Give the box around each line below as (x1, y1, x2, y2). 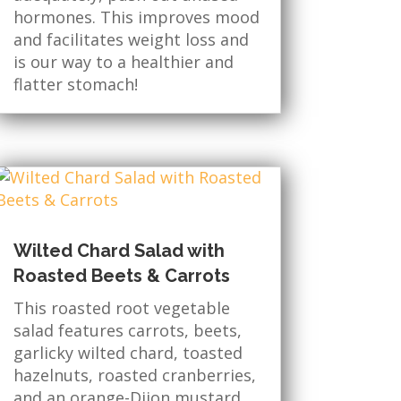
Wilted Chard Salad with (13, 240, 225, 262)
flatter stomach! (13, 73, 138, 96)
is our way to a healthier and (13, 51, 234, 73)
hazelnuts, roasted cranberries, (13, 364, 256, 387)
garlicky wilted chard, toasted (13, 342, 243, 364)
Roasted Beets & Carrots (13, 265, 230, 287)
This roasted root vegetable (13, 297, 230, 320)
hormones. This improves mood (13, 6, 260, 29)
